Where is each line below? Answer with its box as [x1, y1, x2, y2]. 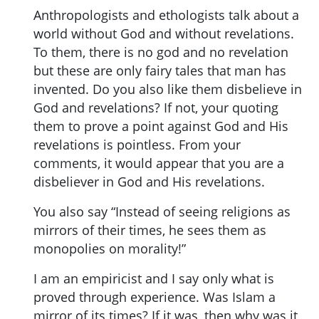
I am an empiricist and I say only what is [33, 269, 274, 287]
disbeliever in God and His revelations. [33, 172, 265, 190]
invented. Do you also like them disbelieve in [33, 80, 302, 98]
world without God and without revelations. [33, 24, 294, 42]
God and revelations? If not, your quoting [33, 98, 278, 116]
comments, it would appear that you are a [33, 154, 284, 172]
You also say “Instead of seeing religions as [33, 202, 291, 220]
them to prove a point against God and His [33, 117, 288, 135]
